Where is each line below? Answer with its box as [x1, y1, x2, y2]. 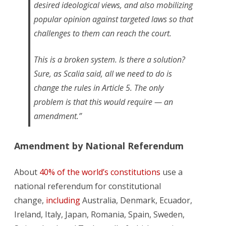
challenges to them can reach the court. [34, 28, 172, 39]
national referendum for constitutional [14, 181, 161, 192]
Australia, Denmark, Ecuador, [80, 195, 192, 206]
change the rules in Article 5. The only [34, 82, 163, 94]
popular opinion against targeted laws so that [34, 14, 193, 25]
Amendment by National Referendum [14, 140, 184, 152]
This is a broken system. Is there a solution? [34, 54, 185, 66]
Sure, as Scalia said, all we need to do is [34, 68, 172, 80]
